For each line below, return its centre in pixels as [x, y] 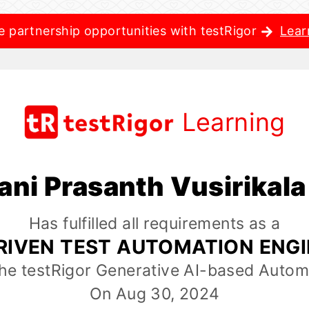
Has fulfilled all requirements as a [154, 224]
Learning [233, 122]
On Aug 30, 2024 [154, 294]
